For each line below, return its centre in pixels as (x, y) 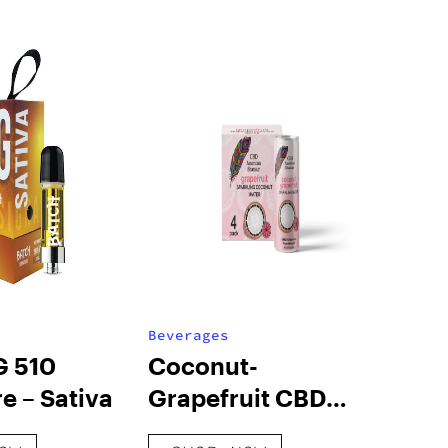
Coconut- (202, 365)
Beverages (188, 335)
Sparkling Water (240, 429)
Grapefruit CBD (236, 397)
